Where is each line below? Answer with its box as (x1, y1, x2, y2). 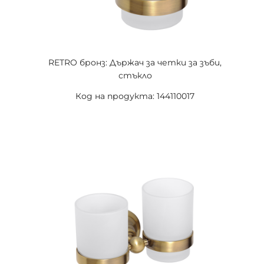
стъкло (118, 70, 152, 81)
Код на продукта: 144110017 (75, 91, 194, 101)
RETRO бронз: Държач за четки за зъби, (48, 57, 222, 68)
